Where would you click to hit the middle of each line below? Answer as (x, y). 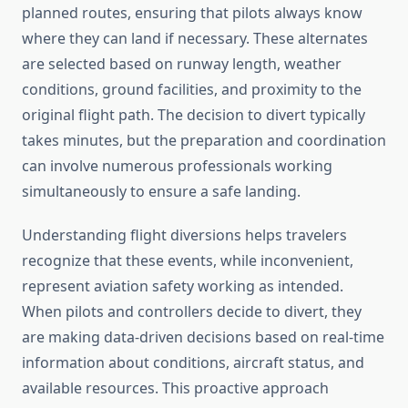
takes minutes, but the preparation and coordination (204, 141)
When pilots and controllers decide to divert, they (192, 312)
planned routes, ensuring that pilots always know (192, 13)
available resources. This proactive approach (175, 388)
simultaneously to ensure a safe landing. (161, 192)
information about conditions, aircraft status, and (193, 363)
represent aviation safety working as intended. (183, 286)
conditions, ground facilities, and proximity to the (192, 90)
